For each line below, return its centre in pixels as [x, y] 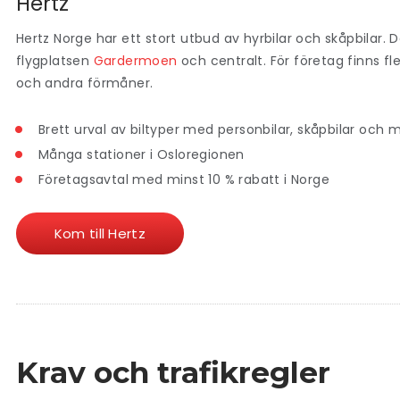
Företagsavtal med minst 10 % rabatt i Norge [183, 179]
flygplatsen [54, 61]
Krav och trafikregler [173, 372]
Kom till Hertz [100, 233]
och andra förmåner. [84, 83]
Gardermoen [135, 61]
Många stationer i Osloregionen [141, 154]
